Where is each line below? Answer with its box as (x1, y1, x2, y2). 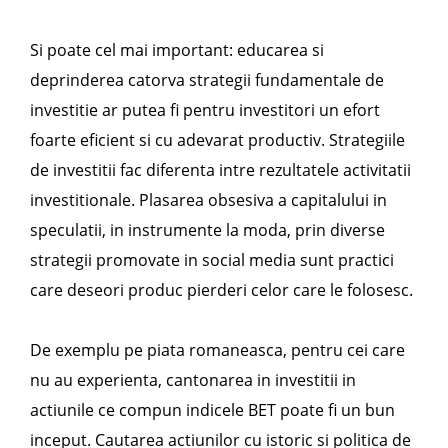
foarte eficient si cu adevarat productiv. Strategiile (30, 129, 405, 151)
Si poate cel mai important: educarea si (30, 39, 324, 61)
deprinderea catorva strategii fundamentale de (30, 69, 384, 91)
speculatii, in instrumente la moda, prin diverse (30, 219, 385, 241)
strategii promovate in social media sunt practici (30, 249, 394, 271)
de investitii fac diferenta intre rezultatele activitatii (30, 159, 411, 181)
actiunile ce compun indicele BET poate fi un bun (30, 399, 395, 421)
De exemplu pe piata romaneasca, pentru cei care (30, 339, 405, 361)
